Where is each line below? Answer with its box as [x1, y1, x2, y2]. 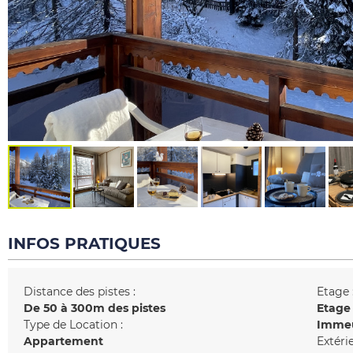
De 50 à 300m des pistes [24, 301, 165, 315]
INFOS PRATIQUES [8, 234, 161, 253]
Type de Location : [24, 318, 123, 332]
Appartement [24, 334, 103, 348]
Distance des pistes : [24, 284, 136, 299]
